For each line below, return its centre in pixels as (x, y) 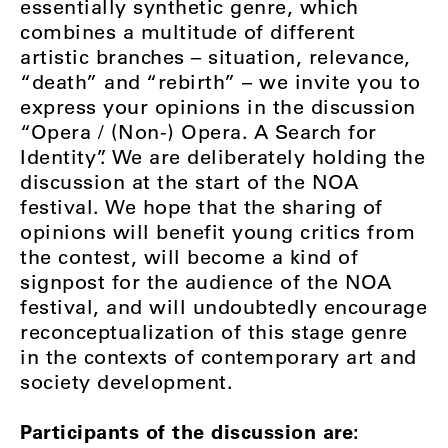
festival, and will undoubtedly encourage (223, 307)
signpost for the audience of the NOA (205, 282)
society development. (126, 382)
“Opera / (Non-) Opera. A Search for (198, 132)
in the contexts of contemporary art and (218, 357)
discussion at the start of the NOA (189, 182)
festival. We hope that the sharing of (201, 207)
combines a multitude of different (188, 32)
